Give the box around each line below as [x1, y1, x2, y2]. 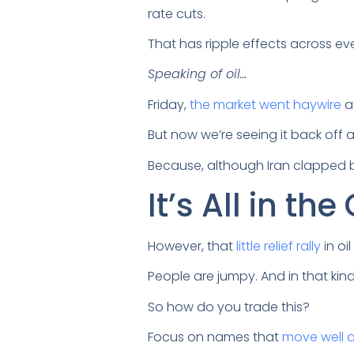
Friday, [148, 95, 190, 114]
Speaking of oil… [148, 65, 247, 84]
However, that [148, 236, 236, 255]
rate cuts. [148, 4, 209, 23]
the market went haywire [190, 95, 341, 114]
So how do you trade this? [148, 297, 310, 316]
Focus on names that [148, 328, 282, 347]
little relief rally [236, 236, 321, 255]
